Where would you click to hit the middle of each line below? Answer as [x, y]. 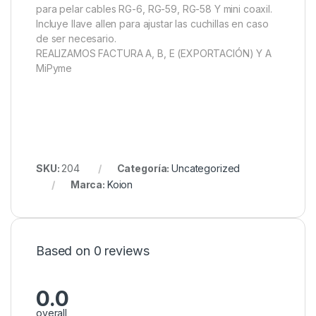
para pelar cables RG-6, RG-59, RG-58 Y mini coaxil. [154, 9]
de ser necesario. [76, 39]
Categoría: [144, 169]
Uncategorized [206, 169]
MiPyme [54, 68]
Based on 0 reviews [93, 251]
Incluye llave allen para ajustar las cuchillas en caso [152, 24]
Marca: [89, 185]
